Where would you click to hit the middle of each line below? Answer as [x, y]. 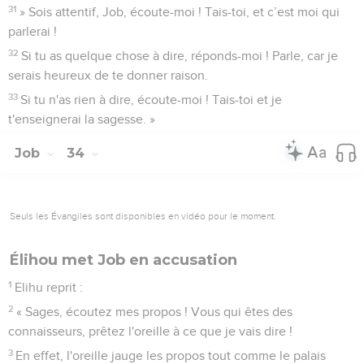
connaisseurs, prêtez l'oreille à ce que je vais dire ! [150, 331]
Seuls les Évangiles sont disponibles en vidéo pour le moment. [143, 216]
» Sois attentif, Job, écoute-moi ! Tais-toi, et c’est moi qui [180, 12]
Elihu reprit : [49, 287]
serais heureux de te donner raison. [108, 75]
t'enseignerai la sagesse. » [82, 119]
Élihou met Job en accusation [123, 260]
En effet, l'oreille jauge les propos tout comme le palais [171, 355]
